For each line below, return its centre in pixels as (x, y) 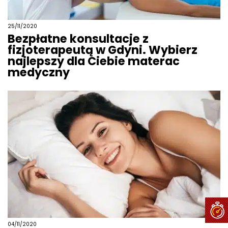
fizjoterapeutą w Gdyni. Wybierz (103, 50)
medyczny (39, 73)
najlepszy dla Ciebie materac (94, 61)
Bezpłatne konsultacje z (78, 39)
